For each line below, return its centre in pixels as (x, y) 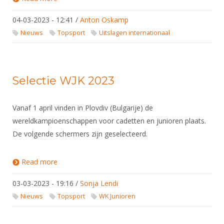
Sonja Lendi (99, 183)
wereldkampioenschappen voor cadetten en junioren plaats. (109, 121)
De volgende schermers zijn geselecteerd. (80, 134)
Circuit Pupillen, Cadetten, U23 (106, 6)
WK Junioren (117, 196)
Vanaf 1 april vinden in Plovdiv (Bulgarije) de (83, 108)
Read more (39, 162)
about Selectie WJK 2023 (97, 162)
